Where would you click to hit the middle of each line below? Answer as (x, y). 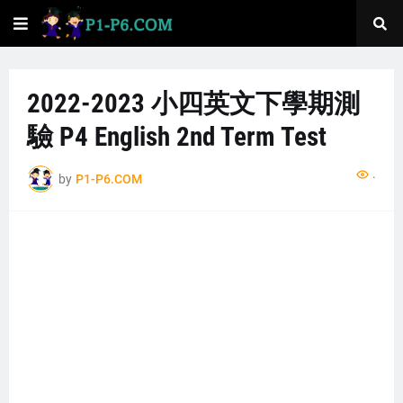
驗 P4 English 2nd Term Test (177, 137)
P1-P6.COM (109, 179)
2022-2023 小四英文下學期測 (193, 103)
